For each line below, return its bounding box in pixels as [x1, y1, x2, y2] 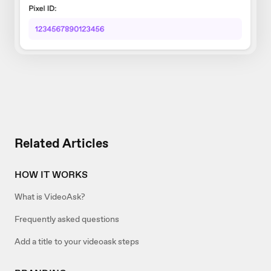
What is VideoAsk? [15, 191, 85, 202]
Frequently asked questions [15, 213, 119, 224]
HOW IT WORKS [15, 168, 88, 181]
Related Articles [15, 134, 108, 152]
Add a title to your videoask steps [15, 235, 139, 247]
